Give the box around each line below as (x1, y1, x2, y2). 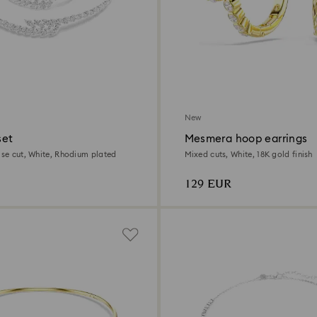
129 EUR (184, 175, 231, 193)
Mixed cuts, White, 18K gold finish (184, 150, 313, 158)
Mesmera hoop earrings (184, 133, 308, 144)
